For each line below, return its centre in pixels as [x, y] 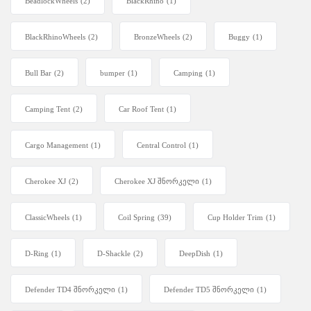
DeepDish [195, 254]
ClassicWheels [47, 218]
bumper [112, 73]
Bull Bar [38, 73]
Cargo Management [57, 145]
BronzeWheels [157, 37]
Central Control [161, 145]
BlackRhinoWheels [55, 37]
